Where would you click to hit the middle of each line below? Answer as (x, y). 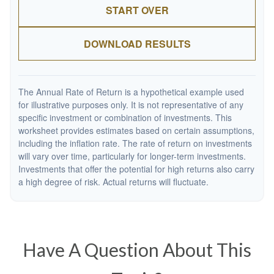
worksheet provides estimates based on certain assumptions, (136, 130)
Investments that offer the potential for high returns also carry (136, 169)
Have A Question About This (137, 250)
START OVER (137, 10)
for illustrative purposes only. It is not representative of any (131, 105)
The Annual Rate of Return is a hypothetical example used (131, 92)
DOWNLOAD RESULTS (137, 44)
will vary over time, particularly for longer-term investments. (132, 156)
